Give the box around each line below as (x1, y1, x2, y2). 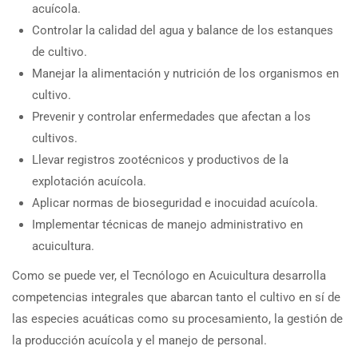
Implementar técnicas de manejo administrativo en (32, 217, 303, 232)
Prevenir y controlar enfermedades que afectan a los (32, 109, 311, 124)
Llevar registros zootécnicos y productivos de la (32, 152, 288, 167)
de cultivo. (32, 44, 87, 59)
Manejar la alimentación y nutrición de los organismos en (32, 66, 339, 81)
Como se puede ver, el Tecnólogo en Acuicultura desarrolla (12, 268, 326, 283)
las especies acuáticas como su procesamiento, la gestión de (12, 311, 343, 326)
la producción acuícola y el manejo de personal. (12, 332, 267, 348)
